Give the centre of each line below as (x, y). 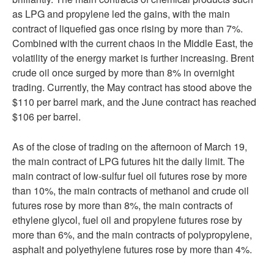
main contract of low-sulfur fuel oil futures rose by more (130, 176)
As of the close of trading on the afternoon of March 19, (130, 146)
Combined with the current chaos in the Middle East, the (133, 43)
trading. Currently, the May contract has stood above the (132, 87)
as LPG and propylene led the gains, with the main (121, 14)
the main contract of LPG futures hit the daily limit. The (128, 161)
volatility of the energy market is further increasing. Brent (133, 58)
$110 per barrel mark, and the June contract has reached (134, 102)
